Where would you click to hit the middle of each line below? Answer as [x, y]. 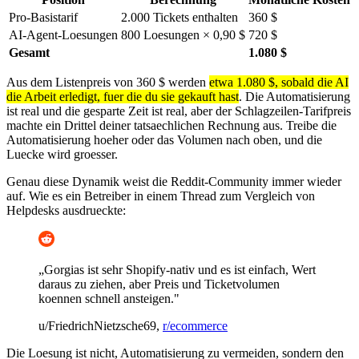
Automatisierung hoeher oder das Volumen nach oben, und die [164, 139]
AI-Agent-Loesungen [63, 34]
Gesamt [29, 52]
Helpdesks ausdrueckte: [66, 210]
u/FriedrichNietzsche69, [101, 325]
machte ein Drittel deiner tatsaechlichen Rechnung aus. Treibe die [171, 125]
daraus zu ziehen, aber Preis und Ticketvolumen [159, 284]
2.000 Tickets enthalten [179, 17]
